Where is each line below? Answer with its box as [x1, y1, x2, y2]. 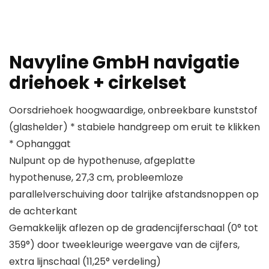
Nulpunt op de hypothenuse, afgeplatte [9, 154, 195, 168]
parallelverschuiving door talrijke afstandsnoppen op [9, 187, 259, 202]
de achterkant [9, 204, 77, 219]
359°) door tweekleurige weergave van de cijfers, [9, 238, 240, 252]
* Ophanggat [9, 137, 71, 151]
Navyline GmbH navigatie [9, 50, 240, 75]
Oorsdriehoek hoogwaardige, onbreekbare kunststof [9, 103, 258, 118]
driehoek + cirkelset [9, 71, 186, 95]
